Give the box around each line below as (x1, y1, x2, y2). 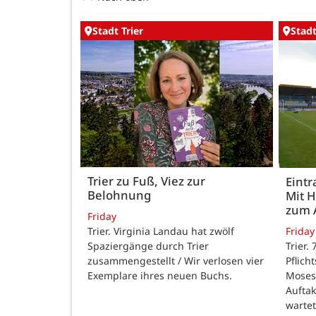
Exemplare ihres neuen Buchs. (87, 268, 232, 282)
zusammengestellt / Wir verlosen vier (87, 253, 264, 267)
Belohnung (87, 187, 151, 204)
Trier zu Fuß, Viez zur (87, 173, 205, 190)
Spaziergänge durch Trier (87, 238, 209, 253)
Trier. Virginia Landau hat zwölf (87, 224, 234, 238)
